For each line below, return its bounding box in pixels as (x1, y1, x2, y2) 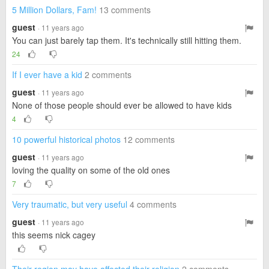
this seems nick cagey (12, 229, 95, 241)
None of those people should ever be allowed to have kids (12, 99, 232, 111)
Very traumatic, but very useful (12, 198, 127, 210)
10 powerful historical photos (12, 133, 121, 145)
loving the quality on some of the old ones (12, 164, 170, 176)
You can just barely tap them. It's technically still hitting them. (12, 34, 241, 46)
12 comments (123, 133, 175, 145)
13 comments (99, 4, 151, 16)
